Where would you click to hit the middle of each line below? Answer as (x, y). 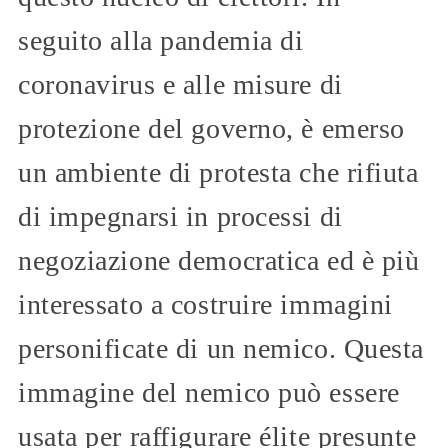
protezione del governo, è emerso (211, 128)
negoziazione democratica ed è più (219, 260)
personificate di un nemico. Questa (221, 348)
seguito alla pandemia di (161, 40)
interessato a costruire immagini (205, 304)
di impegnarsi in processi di (180, 216)
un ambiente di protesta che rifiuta (218, 172)
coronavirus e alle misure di (180, 84)
